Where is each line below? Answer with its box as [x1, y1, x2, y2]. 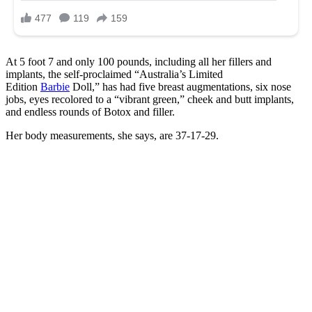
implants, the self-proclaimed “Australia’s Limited [6, 68, 223, 80]
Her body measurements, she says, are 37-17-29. [6, 129, 219, 141]
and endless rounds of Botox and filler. [6, 105, 175, 118]
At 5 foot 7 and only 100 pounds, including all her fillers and [6, 55, 272, 68]
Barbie [40, 80, 70, 93]
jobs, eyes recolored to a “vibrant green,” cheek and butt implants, [6, 93, 294, 105]
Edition [6, 80, 40, 93]
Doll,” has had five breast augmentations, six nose [70, 80, 291, 93]
